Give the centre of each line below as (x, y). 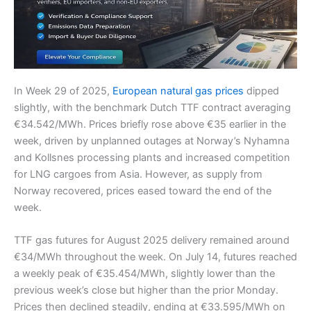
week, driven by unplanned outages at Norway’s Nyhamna (152, 141)
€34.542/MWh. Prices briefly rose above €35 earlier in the (150, 124)
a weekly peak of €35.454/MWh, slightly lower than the (144, 274)
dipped (261, 91)
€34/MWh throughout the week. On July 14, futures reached (155, 257)
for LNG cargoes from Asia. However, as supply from (138, 174)
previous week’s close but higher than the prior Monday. (146, 291)
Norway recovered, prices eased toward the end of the (143, 191)
